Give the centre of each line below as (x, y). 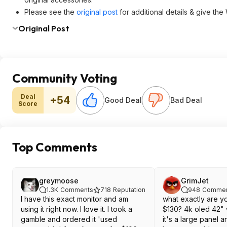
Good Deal (123, 100)
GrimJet (195, 181)
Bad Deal (186, 100)
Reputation (129, 190)
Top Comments (55, 147)
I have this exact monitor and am (74, 199)
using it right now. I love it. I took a (77, 209)
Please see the (50, 12)
